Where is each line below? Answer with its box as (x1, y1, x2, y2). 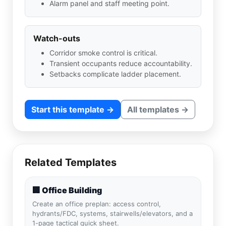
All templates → (127, 104, 189, 115)
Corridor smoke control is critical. (49, 48, 157, 57)
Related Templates (25, 156, 117, 168)
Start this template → (31, 104, 114, 115)
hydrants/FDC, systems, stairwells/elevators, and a (32, 209, 193, 217)
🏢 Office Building (32, 185, 102, 195)
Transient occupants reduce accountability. (49, 59, 192, 68)
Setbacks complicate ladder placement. (49, 70, 181, 78)
